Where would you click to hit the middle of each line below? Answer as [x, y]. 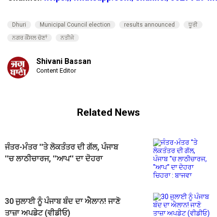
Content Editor [56, 71]
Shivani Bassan [64, 62]
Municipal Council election [75, 25]
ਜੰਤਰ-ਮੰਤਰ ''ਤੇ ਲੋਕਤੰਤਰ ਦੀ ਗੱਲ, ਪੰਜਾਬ [62, 147]
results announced [149, 25]
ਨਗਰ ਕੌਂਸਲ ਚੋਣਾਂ [30, 38]
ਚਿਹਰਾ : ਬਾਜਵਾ [27, 170]
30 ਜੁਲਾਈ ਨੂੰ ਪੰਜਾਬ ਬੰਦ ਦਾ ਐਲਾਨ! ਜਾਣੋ [62, 201]
